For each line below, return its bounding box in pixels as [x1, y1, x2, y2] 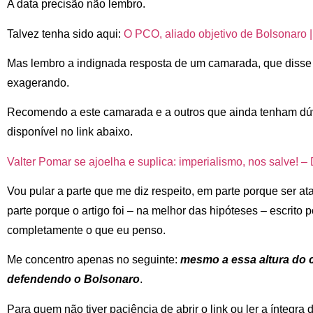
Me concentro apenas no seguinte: [7, 254, 180, 266]
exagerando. [7, 76, 69, 89]
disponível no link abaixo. [7, 126, 133, 138]
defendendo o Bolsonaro [7, 273, 140, 286]
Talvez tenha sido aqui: [7, 27, 124, 40]
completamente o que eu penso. [7, 224, 166, 237]
